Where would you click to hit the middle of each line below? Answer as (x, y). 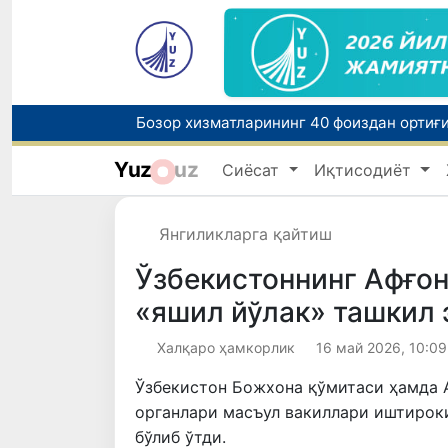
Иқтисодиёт (365, 169)
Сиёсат (253, 169)
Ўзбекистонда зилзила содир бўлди (270, 206)
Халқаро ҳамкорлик (225, 348)
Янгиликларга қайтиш (245, 234)
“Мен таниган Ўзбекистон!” (239, 150)
